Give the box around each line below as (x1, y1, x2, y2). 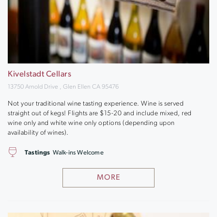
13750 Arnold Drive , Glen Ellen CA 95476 (8, 84, 119, 90)
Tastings (25, 150, 50, 156)
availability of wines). (8, 129, 69, 137)
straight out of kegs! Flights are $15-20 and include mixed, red (8, 109, 192, 117)
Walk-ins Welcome (52, 150, 104, 156)
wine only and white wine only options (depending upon (8, 119, 175, 127)
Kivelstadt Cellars (8, 70, 71, 78)
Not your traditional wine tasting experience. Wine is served (8, 100, 184, 108)
